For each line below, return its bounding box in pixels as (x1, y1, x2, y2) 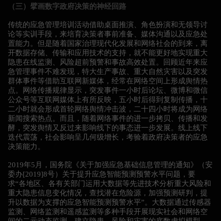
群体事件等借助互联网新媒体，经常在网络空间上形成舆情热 (8, 76, 208, 85)
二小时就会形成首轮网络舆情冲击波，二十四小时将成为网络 (8, 105, 208, 113)
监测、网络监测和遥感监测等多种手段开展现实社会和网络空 (8, 207, 208, 216)
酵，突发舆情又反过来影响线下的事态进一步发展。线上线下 (8, 123, 208, 132)
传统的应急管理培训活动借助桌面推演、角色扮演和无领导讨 (8, 20, 208, 29)
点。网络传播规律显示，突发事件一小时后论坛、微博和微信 (8, 86, 208, 94)
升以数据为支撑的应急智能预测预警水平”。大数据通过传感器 (8, 198, 211, 206)
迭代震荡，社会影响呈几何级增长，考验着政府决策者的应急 (8, 133, 208, 141)
